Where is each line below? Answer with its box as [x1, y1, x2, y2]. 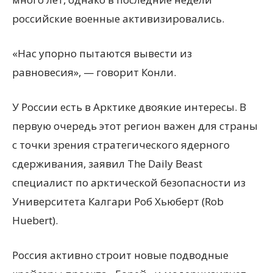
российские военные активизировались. [12, 12, 224, 26]
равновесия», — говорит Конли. [12, 65, 176, 79]
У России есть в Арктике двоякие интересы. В [12, 100, 246, 114]
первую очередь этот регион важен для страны [12, 119, 258, 133]
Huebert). [12, 213, 58, 227]
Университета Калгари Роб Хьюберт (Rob [12, 194, 224, 208]
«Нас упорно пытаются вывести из [12, 46, 192, 60]
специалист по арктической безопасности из [12, 175, 246, 190]
